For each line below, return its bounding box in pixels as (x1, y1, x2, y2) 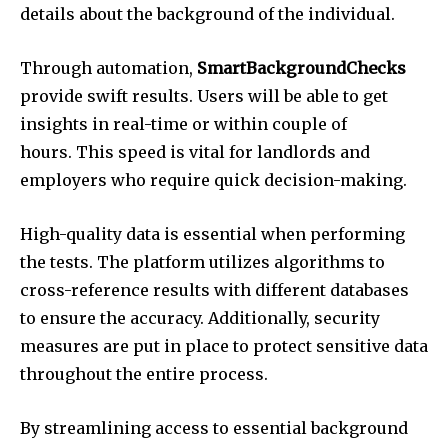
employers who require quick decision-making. (20, 169, 407, 190)
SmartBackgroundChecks (197, 57, 406, 78)
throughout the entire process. (20, 363, 268, 384)
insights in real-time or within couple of (20, 113, 347, 134)
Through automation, (20, 57, 197, 78)
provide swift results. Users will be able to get (20, 85, 388, 106)
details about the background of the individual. (20, 3, 395, 24)
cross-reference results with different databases (20, 279, 409, 300)
